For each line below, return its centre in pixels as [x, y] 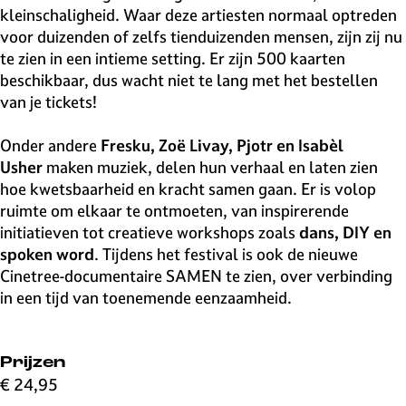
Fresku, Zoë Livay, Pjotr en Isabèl [222, 145]
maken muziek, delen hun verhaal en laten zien [210, 167]
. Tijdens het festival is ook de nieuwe [228, 254]
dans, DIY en [345, 232]
